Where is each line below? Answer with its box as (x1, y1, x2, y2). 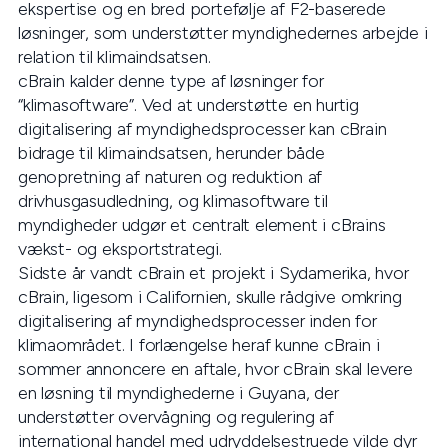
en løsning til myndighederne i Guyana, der (18, 382, 339, 404)
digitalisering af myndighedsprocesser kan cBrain (18, 118, 387, 140)
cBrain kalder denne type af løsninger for (18, 70, 324, 92)
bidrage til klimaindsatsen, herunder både (18, 142, 325, 164)
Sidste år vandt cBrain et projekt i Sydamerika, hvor (18, 262, 409, 284)
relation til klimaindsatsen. (18, 46, 211, 68)
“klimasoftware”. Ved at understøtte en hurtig (18, 94, 359, 116)
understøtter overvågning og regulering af (18, 406, 334, 428)
